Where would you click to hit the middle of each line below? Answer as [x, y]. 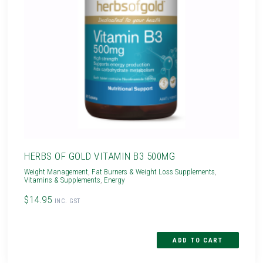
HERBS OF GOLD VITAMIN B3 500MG [100, 156]
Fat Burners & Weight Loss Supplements [154, 171]
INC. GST [67, 201]
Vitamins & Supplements [63, 180]
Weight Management [56, 171]
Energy [115, 180]
